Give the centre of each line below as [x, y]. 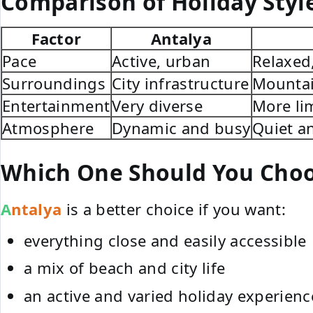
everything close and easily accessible [165, 240]
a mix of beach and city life [125, 268]
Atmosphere [48, 128]
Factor [56, 38]
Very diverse [157, 105]
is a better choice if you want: [174, 209]
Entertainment [56, 105]
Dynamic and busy [181, 128]
